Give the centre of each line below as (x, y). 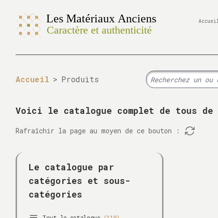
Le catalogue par (71, 167)
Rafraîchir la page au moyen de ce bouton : (98, 131)
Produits (80, 79)
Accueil (32, 79)
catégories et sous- (79, 181)
